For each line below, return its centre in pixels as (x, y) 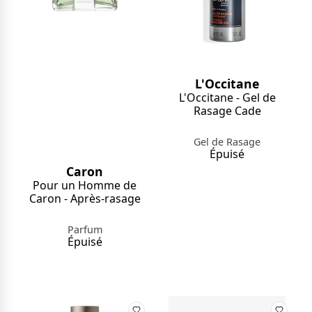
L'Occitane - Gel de (227, 97)
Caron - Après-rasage (85, 198)
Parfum (85, 229)
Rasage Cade (227, 110)
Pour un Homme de (85, 185)
